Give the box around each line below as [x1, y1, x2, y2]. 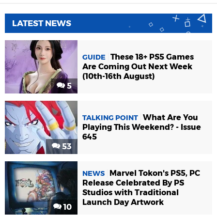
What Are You [143, 113, 198, 123]
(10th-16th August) [82, 72, 155, 81]
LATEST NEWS [12, 18, 71, 28]
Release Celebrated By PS [82, 178, 184, 188]
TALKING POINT [82, 113, 138, 123]
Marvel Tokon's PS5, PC [109, 169, 200, 178]
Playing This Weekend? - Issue [82, 123, 201, 132]
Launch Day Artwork [82, 198, 164, 207]
